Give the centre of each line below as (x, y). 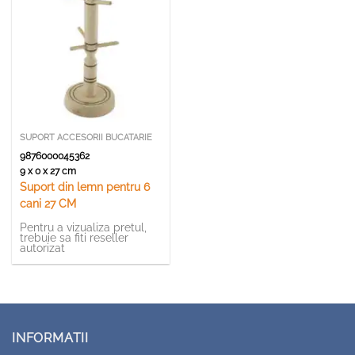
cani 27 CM (48, 204)
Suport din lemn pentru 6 (84, 187)
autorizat (42, 248)
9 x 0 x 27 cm (50, 171)
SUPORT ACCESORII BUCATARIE (86, 137)
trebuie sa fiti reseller (74, 238)
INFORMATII (50, 338)
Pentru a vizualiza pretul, (83, 228)
